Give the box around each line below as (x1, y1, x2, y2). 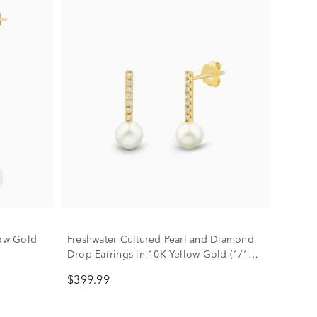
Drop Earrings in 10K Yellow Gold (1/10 (67, 249, 255, 260)
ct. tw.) (67, 264, 97, 275)
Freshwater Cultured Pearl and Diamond (67, 234, 254, 245)
